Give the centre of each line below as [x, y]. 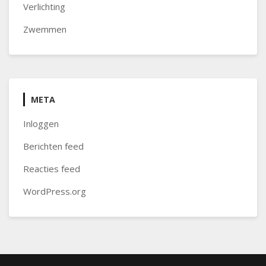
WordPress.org [55, 191]
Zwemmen [45, 29]
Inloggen [41, 123]
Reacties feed [52, 169]
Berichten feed [53, 146]
